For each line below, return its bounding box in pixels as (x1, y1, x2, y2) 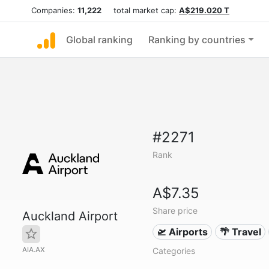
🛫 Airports (157, 226, 208, 238)
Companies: (31, 5, 77, 15)
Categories (152, 246, 195, 256)
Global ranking (66, 34, 133, 46)
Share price (152, 205, 198, 216)
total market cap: (101, 5, 179, 15)
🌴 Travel (219, 226, 261, 238)
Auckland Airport (22, 209, 118, 223)
